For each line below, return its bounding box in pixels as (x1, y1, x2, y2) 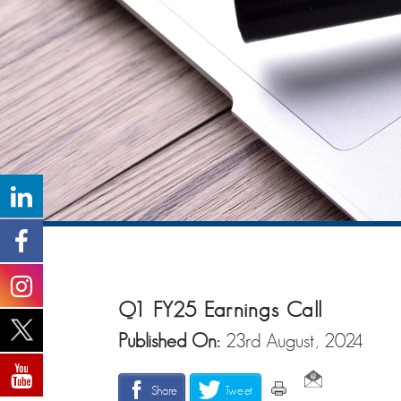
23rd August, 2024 (226, 328, 363, 352)
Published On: (118, 328, 226, 352)
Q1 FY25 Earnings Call (118, 296, 324, 322)
